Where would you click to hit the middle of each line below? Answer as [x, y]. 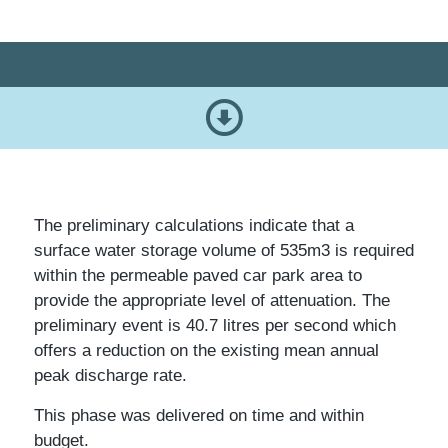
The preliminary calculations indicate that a [193, 226]
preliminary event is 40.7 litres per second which [214, 326]
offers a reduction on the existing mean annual [206, 351]
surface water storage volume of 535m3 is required [223, 251]
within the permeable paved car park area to [197, 276]
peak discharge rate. [110, 376]
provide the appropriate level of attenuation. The [211, 301]
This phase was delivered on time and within [198, 415]
